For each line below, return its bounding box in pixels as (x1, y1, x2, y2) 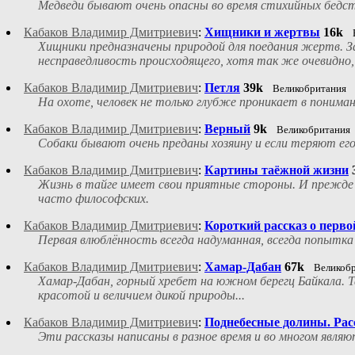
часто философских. (38, 192, 149, 206)
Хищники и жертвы (204, 25, 320, 40)
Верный (204, 122, 250, 136)
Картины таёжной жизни (204, 163, 349, 177)
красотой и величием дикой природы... (38, 288, 245, 303)
